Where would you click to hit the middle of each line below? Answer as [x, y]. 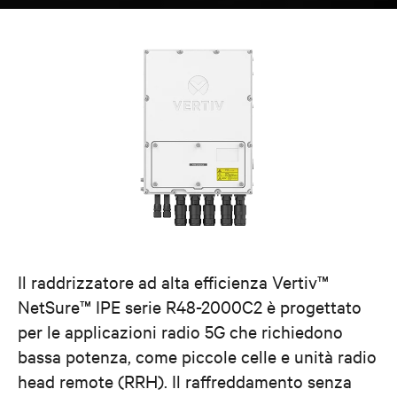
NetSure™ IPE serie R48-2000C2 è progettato [190, 306]
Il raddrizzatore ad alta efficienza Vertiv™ [173, 281]
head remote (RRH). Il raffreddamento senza [185, 380]
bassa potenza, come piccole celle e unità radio [197, 355]
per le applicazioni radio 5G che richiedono [180, 331]
